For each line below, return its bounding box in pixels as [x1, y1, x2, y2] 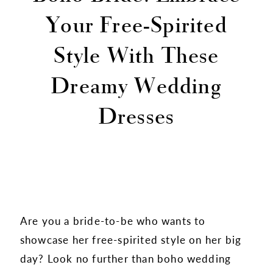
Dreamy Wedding [51, 70, 222, 99]
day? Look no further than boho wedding [19, 251, 232, 265]
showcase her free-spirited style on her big [19, 232, 242, 246]
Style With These [54, 40, 219, 69]
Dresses [98, 101, 175, 130]
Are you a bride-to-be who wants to [19, 213, 206, 227]
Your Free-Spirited [46, 9, 227, 38]
